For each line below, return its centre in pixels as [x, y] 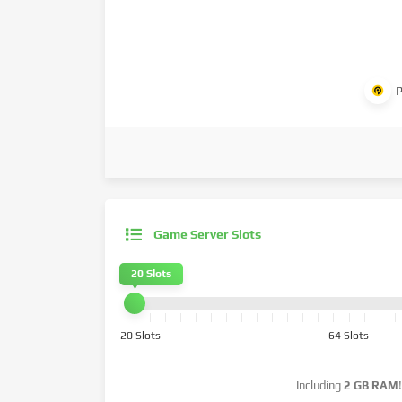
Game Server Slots [207, 234]
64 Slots [349, 336]
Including [319, 385]
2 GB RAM [371, 385]
